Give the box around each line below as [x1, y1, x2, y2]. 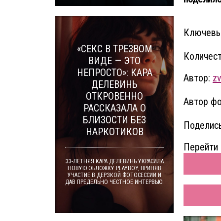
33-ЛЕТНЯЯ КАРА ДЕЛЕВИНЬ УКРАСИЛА [65, 158, 164, 165]
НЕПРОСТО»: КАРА [76, 67, 152, 78]
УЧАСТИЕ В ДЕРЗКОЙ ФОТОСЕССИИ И [68, 172, 161, 179]
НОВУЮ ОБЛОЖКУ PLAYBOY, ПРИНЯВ [68, 165, 161, 172]
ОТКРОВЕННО [86, 90, 143, 102]
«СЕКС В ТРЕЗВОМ [76, 43, 152, 55]
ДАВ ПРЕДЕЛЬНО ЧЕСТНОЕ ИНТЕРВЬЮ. [65, 179, 164, 185]
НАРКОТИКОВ [85, 126, 144, 138]
